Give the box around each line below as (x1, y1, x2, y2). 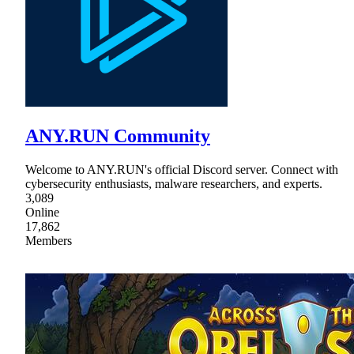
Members (25, 233, 72, 247)
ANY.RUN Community (25, 126, 210, 147)
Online (25, 205, 59, 219)
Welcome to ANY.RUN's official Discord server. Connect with (25, 162, 338, 176)
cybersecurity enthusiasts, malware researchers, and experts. (25, 176, 322, 190)
